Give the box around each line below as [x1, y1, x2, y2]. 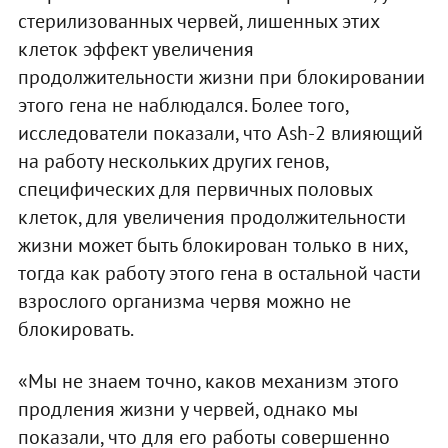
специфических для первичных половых [17, 175, 372, 202]
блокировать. [17, 315, 134, 342]
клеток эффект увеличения [17, 35, 254, 62]
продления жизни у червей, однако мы [17, 395, 358, 422]
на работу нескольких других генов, [17, 147, 328, 174]
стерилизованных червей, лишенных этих [17, 7, 379, 34]
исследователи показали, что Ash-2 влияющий [17, 119, 423, 146]
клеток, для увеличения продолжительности [17, 203, 406, 230]
